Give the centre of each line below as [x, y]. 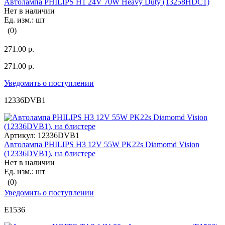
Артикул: [20, 136]
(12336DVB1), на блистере [50, 154]
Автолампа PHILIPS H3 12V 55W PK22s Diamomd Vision [102, 145]
